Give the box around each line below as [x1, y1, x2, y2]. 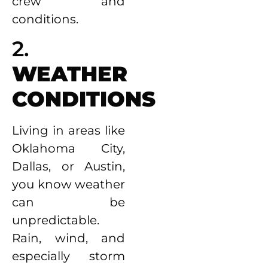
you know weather [12, 177, 126, 192]
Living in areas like [12, 123, 126, 138]
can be [12, 195, 126, 210]
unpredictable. [12, 213, 99, 228]
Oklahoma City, [12, 141, 126, 156]
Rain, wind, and [12, 231, 126, 246]
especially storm [12, 249, 126, 264]
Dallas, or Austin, [12, 159, 126, 174]
